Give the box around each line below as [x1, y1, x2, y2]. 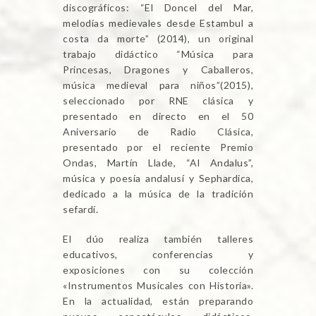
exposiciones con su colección [63, 263, 253, 276]
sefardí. [63, 202, 98, 215]
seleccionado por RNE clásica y [63, 94, 253, 107]
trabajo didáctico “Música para [63, 47, 253, 60]
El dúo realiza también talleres [63, 232, 253, 245]
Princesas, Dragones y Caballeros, [63, 63, 253, 75]
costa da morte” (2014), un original [63, 32, 253, 44]
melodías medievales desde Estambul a [63, 16, 253, 29]
